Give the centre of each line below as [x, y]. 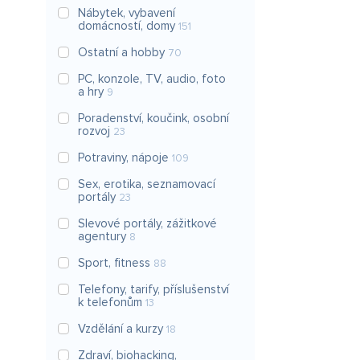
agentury [104, 236]
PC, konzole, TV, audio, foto [152, 79]
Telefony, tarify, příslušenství [153, 289]
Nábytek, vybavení [127, 13]
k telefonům [112, 302]
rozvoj [96, 131]
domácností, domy [128, 26]
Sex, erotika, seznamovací [147, 184]
